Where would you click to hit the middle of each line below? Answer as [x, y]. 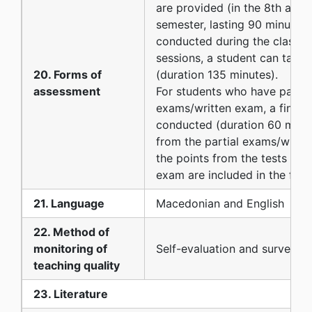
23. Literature [71, 294]
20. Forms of [68, 74]
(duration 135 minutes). [217, 74]
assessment [67, 91]
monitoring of [70, 248]
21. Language [69, 203]
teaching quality [77, 265]
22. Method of [71, 232]
